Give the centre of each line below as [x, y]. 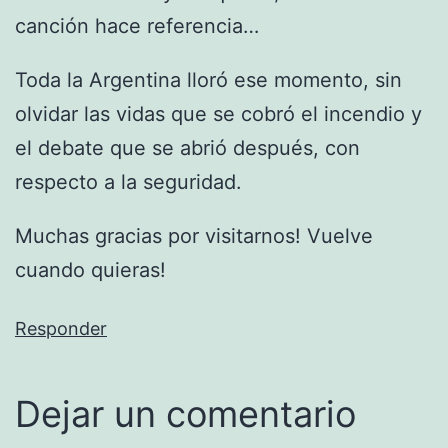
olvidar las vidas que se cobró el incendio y [218, 113]
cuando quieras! [90, 269]
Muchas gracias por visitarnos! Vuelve [194, 235]
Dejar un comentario [185, 413]
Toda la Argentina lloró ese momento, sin [208, 79]
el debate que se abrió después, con [187, 147]
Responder [61, 328]
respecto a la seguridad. [128, 181]
